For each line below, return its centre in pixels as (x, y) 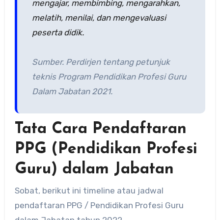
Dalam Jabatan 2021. (72, 91)
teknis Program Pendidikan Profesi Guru (109, 76)
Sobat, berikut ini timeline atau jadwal (89, 190)
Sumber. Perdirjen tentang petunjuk (101, 62)
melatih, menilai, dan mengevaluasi (99, 17)
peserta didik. (58, 32)
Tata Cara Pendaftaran (100, 129)
